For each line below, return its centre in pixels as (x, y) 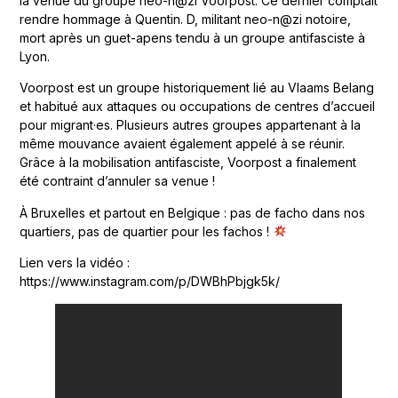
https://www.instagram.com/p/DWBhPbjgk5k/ (150, 282)
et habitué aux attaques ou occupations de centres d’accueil (198, 107)
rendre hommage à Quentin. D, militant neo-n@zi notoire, (186, 19)
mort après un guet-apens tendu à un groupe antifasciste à (193, 38)
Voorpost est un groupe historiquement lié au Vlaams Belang (197, 88)
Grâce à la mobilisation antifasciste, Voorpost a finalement (188, 163)
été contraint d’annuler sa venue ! (118, 181)
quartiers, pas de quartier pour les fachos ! (147, 231)
